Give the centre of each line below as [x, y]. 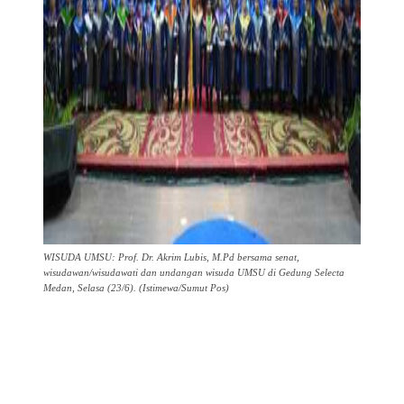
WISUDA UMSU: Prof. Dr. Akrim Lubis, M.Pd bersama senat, [171, 257]
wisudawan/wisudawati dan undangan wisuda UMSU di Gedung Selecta [194, 273]
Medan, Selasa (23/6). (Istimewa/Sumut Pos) [136, 288]
